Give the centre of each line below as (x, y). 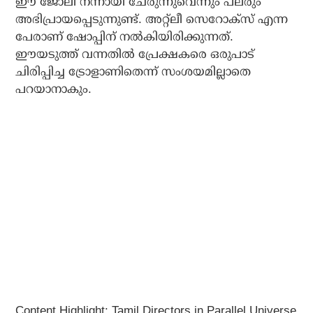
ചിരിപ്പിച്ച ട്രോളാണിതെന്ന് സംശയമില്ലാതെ (133, 72)
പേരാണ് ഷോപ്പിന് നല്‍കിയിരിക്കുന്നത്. (125, 37)
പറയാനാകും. (54, 89)
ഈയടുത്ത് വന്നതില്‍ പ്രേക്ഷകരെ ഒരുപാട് (135, 54)
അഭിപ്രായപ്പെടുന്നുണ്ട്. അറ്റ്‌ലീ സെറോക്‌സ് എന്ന (152, 19)
